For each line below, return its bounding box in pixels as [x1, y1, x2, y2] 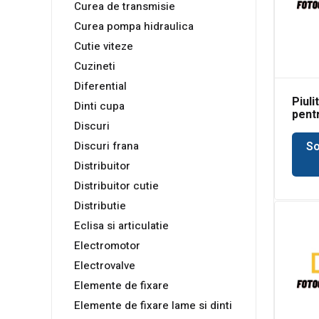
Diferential [74, 78, 127, 95]
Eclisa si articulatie [74, 218, 169, 234]
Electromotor [74, 238, 140, 254]
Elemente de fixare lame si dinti [74, 298, 232, 314]
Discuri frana [74, 138, 139, 155]
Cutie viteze [74, 38, 133, 55]
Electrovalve [74, 258, 135, 274]
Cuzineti [74, 58, 115, 75]
